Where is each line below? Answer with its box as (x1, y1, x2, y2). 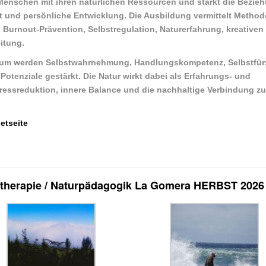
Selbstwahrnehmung (46, 57, 129, 67)
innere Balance (61, 84, 121, 94)
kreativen (226, 24, 264, 34)
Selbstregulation (88, 24, 155, 34)
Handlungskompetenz (134, 57, 223, 67)
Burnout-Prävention (3, 24, 83, 34)
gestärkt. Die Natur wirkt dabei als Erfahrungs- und (43, 71, 251, 81)
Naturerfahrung (160, 24, 221, 34)
